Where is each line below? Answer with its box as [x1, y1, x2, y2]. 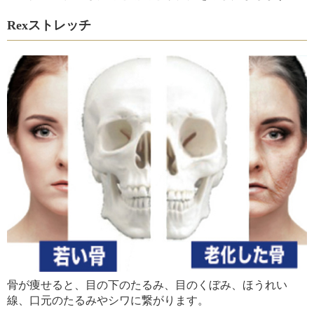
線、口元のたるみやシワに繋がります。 [7, 294, 209, 307]
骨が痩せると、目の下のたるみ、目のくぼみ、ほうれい [7, 279, 287, 292]
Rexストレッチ [7, 18, 91, 32]
